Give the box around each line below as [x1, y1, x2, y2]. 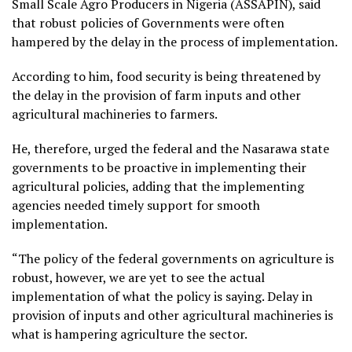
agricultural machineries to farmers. [12, 104, 218, 123]
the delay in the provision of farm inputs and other [12, 86, 301, 104]
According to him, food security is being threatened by [12, 67, 321, 85]
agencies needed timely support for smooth [12, 196, 260, 214]
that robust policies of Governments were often [12, 13, 284, 31]
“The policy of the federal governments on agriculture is [12, 249, 334, 267]
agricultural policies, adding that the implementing [12, 177, 304, 195]
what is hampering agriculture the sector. [12, 324, 247, 343]
